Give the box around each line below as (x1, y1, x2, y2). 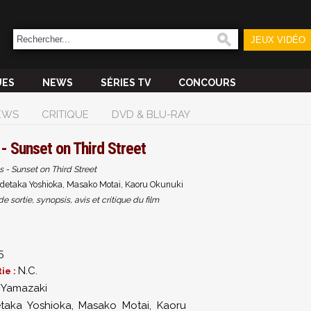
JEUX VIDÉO (250, 35, 305, 45)
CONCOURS (178, 77, 236, 88)
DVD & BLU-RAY (112, 108, 190, 121)
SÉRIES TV (101, 77, 151, 88)
